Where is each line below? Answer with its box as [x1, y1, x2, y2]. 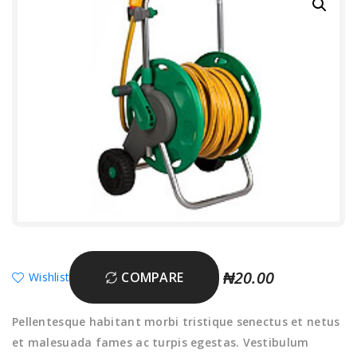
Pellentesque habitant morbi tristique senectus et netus [12, 314, 340, 330]
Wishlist [29, 269, 70, 285]
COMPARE [121, 269, 184, 287]
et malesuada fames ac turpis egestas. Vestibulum [12, 335, 309, 351]
